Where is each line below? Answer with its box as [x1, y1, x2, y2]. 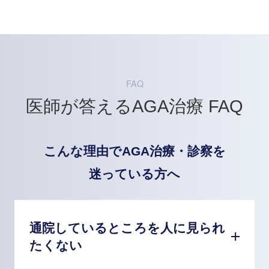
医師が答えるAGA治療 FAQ [26, 97, 243, 116]
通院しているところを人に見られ [29, 220, 225, 235]
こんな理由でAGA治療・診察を [43, 144, 226, 159]
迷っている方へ [89, 167, 180, 182]
